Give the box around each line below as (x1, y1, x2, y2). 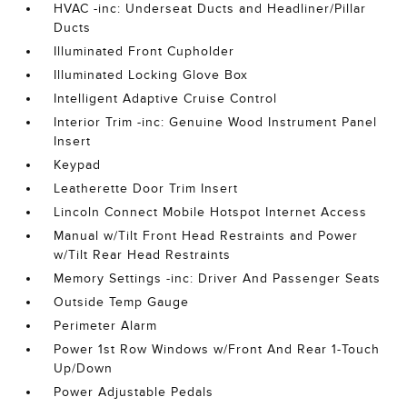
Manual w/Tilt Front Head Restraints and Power (54, 229, 359, 243)
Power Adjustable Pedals (54, 385, 214, 400)
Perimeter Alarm (54, 319, 158, 333)
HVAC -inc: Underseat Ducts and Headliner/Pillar (54, 2, 367, 16)
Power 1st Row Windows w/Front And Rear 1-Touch (54, 342, 381, 357)
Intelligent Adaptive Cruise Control (54, 92, 278, 106)
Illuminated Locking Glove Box (54, 68, 249, 83)
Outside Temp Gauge (54, 295, 190, 310)
